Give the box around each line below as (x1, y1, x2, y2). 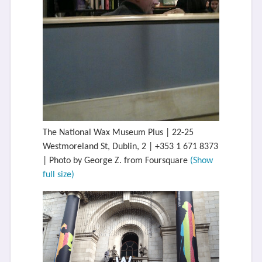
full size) (42, 170, 74, 180)
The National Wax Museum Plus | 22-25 (42, 127, 194, 137)
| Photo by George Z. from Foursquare (42, 156, 190, 166)
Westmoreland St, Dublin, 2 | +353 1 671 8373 (42, 142, 218, 151)
